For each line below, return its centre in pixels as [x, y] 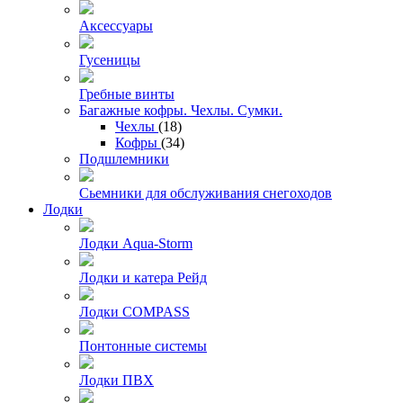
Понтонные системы [143, 345]
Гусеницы [110, 59]
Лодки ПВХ [116, 380]
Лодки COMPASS [134, 311]
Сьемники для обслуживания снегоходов [206, 193]
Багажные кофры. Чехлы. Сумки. [181, 110]
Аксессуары [116, 25]
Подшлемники [124, 158]
